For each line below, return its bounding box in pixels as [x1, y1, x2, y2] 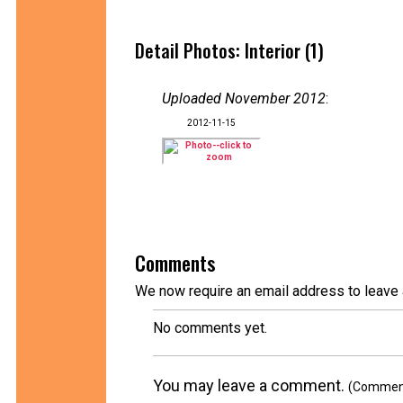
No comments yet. [153, 319, 267, 336]
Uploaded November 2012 [162, 90, 326, 107]
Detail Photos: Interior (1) [135, 37, 324, 64]
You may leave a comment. [153, 376, 348, 395]
